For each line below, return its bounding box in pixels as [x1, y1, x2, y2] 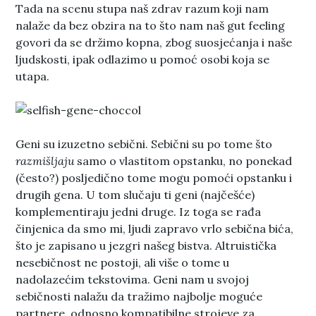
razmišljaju [16, 153, 75, 168]
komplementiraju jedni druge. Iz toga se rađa [16, 204, 262, 219]
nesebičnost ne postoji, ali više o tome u [16, 255, 230, 269]
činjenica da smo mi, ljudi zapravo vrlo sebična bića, [16, 221, 294, 236]
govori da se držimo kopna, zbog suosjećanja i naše [16, 35, 293, 49]
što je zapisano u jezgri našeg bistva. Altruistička [16, 238, 277, 253]
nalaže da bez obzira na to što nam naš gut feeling [16, 18, 286, 32]
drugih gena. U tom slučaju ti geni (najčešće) [16, 187, 255, 202]
